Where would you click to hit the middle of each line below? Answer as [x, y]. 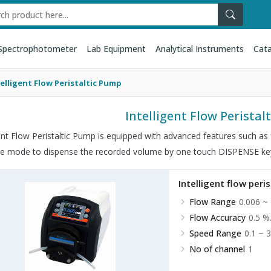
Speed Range [215, 233]
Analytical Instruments [199, 49]
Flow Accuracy [217, 217]
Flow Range [212, 202]
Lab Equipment [116, 49]
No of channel [217, 249]
